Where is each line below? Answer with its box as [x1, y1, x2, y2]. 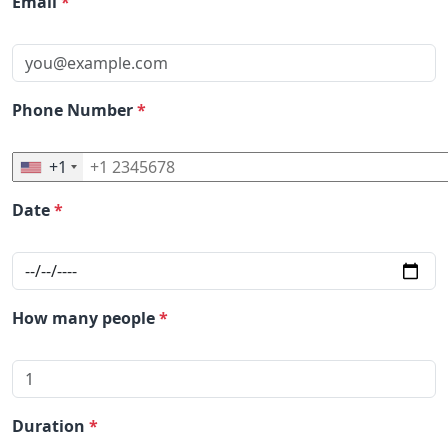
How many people [12, 307, 159, 329]
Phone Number [12, 99, 137, 121]
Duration [12, 415, 89, 437]
